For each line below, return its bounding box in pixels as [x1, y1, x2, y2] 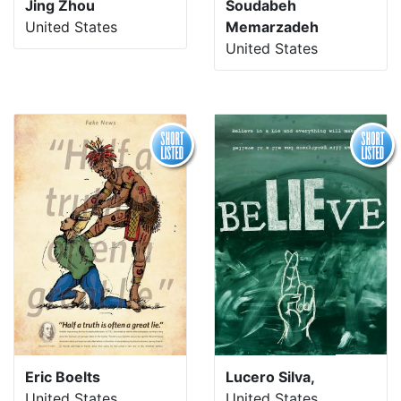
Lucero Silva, [226, 367, 315, 386]
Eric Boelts [25, 367, 100, 386]
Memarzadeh [226, 17, 319, 36]
